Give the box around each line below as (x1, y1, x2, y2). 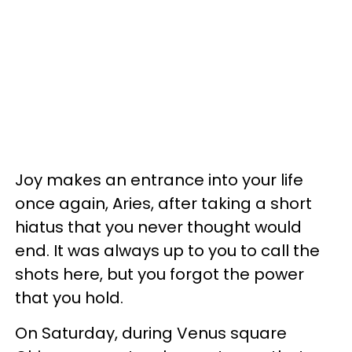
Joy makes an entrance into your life (15, 169, 303, 191)
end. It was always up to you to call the (15, 240, 320, 262)
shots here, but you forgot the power (15, 263, 304, 285)
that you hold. (15, 287, 127, 309)
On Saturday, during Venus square (15, 322, 287, 344)
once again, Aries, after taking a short (15, 192, 312, 214)
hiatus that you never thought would (15, 216, 302, 238)
